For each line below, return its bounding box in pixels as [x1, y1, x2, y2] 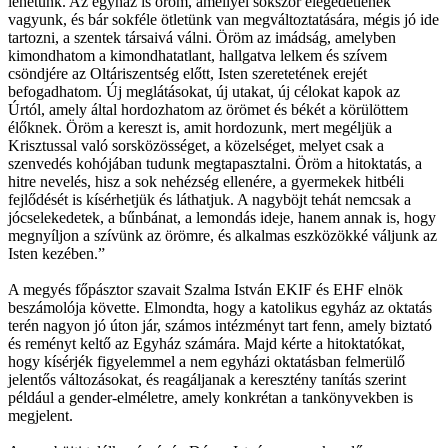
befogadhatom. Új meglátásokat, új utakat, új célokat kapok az [8, 82, 400, 100]
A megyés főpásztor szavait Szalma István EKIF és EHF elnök [8, 280, 403, 298]
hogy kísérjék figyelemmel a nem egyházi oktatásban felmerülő [8, 352, 405, 370]
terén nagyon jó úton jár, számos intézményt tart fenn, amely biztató [8, 316, 432, 334]
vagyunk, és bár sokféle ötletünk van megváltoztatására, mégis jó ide [8, 10, 439, 28]
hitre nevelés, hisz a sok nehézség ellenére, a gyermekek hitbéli [8, 172, 404, 190]
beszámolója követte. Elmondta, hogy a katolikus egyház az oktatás [8, 298, 432, 316]
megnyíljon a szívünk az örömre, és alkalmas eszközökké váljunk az [8, 226, 437, 244]
